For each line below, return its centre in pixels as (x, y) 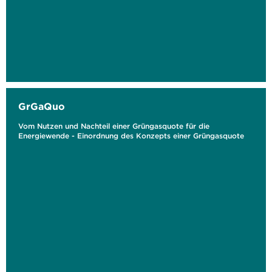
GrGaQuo (42, 106)
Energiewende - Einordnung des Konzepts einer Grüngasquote (131, 136)
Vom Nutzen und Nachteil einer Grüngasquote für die (114, 126)
